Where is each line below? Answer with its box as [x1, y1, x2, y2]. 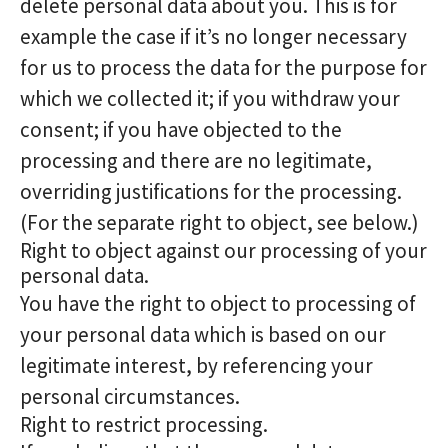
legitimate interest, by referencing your [20, 352, 373, 379]
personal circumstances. [20, 383, 240, 410]
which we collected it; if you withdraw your [20, 85, 400, 112]
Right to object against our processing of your [20, 237, 427, 264]
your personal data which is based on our [20, 321, 386, 348]
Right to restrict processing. [20, 411, 268, 438]
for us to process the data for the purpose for [20, 54, 427, 81]
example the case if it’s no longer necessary [20, 23, 407, 50]
